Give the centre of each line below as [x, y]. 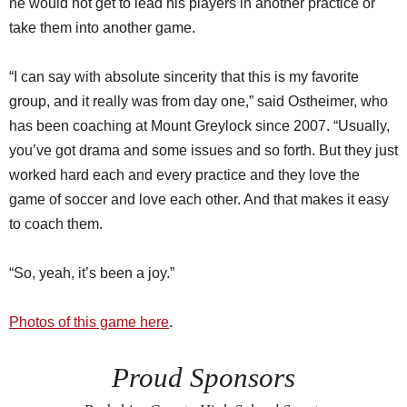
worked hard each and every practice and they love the [184, 175]
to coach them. [56, 224]
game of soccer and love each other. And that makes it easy [199, 200]
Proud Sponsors [203, 378]
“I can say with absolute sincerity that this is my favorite [184, 77]
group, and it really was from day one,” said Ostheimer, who [199, 102]
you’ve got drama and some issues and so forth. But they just [203, 151]
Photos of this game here [89, 323]
